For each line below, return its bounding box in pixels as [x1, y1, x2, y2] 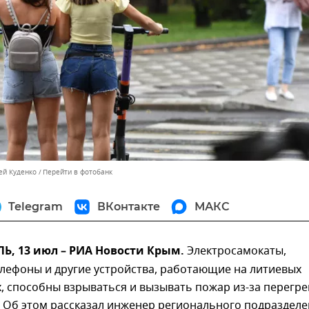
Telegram [8, 200, 63, 214]
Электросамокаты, [184, 243, 286, 260]
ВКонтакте [97, 200, 160, 214]
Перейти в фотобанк [43, 167, 112, 178]
